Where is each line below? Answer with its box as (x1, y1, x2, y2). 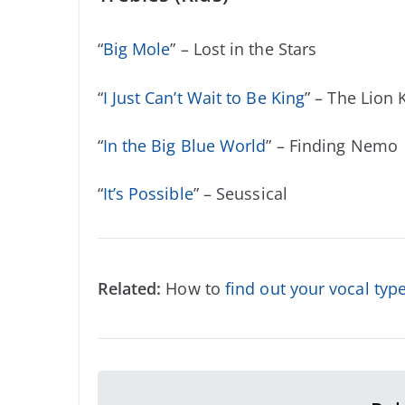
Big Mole (102, 38, 171, 61)
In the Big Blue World (102, 134, 267, 156)
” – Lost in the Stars (170, 38, 317, 61)
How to (161, 277, 225, 299)
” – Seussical (193, 183, 287, 204)
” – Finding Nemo (266, 134, 398, 156)
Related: (97, 277, 162, 299)
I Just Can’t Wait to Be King (102, 86, 306, 108)
